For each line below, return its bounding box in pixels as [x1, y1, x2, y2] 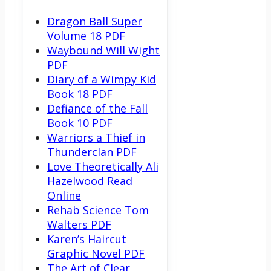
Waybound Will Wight [47, 42, 160, 57]
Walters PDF [47, 217, 111, 232]
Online [47, 188, 81, 203]
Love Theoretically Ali [47, 158, 158, 174]
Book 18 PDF [47, 86, 113, 101]
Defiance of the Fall [47, 100, 148, 116]
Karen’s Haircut [47, 231, 126, 246]
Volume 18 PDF [47, 28, 125, 43]
